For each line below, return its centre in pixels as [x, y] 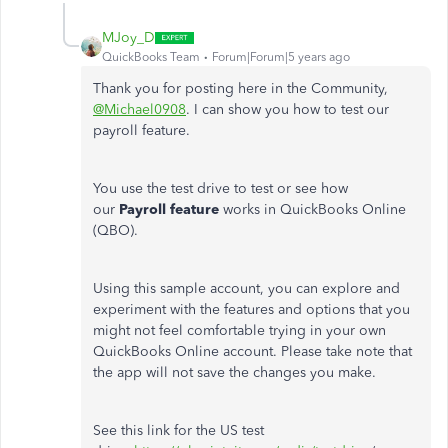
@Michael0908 [139, 109]
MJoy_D [128, 37]
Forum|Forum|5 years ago [281, 57]
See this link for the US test [178, 430]
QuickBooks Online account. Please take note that [252, 351]
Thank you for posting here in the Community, [240, 88]
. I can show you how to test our [287, 109]
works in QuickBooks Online [312, 209]
